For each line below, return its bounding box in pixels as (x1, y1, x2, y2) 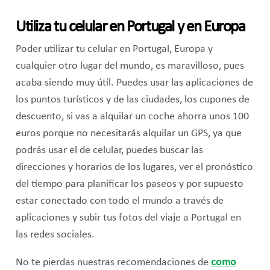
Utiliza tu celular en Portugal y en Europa (15, 19, 245, 36)
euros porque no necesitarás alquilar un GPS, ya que (15, 128, 242, 139)
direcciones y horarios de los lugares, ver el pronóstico (15, 162, 253, 173)
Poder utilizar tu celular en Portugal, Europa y (15, 44, 213, 55)
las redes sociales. (15, 230, 95, 240)
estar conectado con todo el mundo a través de (15, 196, 224, 207)
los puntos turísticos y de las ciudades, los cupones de (15, 95, 250, 105)
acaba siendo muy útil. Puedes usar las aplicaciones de (15, 78, 253, 89)
